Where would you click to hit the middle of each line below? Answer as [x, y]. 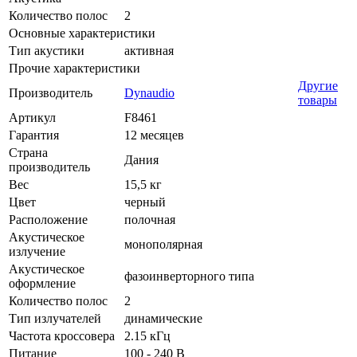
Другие [318, 85]
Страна [28, 152]
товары [318, 100]
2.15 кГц [147, 335]
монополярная [163, 244]
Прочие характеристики [75, 68]
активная [149, 50]
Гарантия [34, 135]
